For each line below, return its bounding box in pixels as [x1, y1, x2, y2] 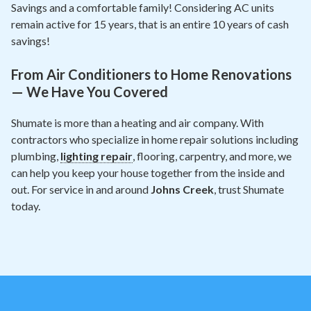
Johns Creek [151, 183, 214, 196]
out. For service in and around [11, 183, 151, 196]
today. [11, 199, 40, 212]
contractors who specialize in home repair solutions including [11, 133, 299, 146]
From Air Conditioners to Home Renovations [11, 66, 292, 83]
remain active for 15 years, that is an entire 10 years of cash [11, 17, 289, 31]
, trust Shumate [214, 183, 284, 196]
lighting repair [60, 149, 133, 162]
